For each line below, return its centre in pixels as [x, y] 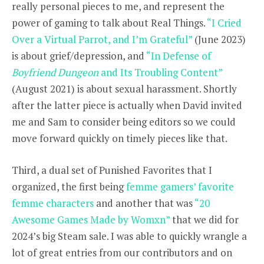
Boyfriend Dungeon [56, 72]
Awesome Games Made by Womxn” [91, 219]
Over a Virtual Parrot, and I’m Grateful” [102, 39]
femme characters [54, 203]
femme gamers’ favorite [180, 186]
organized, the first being [69, 186]
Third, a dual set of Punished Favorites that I [112, 170]
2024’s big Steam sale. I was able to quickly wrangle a [129, 236]
